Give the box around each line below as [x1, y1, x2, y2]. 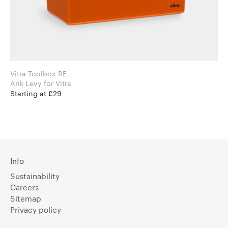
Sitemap [10, 193, 41, 203]
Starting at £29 [10, 89, 62, 98]
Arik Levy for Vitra [44, 78, 71, 88]
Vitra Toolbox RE [10, 69, 67, 78]
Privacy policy [10, 205, 61, 214]
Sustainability [10, 171, 60, 181]
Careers [10, 182, 39, 192]
